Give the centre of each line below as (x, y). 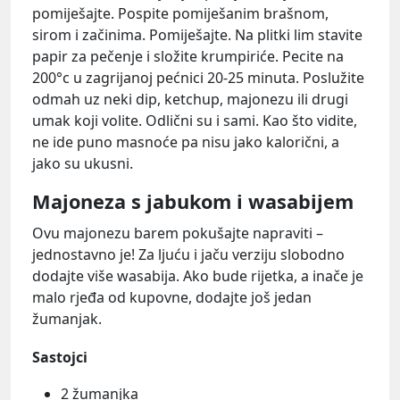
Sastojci (60, 357)
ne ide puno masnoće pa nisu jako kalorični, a (186, 142)
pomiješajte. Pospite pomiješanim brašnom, (180, 14)
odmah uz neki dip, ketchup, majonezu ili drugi (190, 100)
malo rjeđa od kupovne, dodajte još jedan (172, 297)
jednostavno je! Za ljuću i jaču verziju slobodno (188, 254)
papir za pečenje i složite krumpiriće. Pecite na (188, 57)
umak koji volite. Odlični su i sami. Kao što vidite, (195, 121)
